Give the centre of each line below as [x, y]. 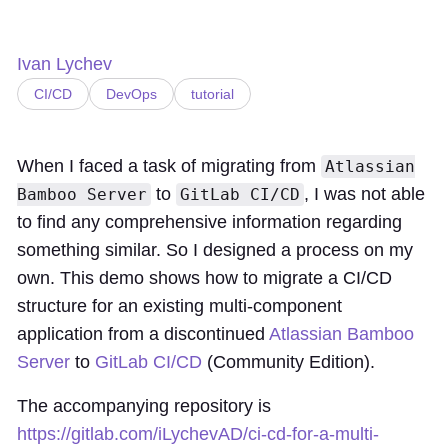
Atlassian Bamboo [341, 334]
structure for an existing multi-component [179, 306]
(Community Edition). [288, 362]
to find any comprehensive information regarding [209, 222]
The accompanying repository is [144, 406]
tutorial [212, 94]
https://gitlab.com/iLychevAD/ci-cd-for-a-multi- [198, 434]
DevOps [131, 94]
